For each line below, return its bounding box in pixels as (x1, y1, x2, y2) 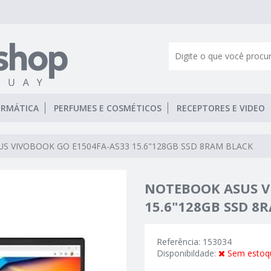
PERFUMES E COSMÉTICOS (54, 102, 162, 114)
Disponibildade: (157, 247, 218, 260)
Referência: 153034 (157, 236, 232, 248)
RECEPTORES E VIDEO (177, 102, 265, 114)
